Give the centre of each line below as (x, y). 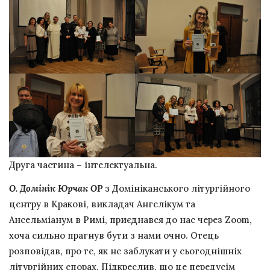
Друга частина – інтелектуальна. (83, 165)
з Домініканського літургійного (176, 189)
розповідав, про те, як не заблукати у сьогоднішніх (125, 251)
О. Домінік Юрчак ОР (56, 189)
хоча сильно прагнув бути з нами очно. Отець (114, 236)
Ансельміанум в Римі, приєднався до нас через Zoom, (130, 220)
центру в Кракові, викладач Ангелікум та (102, 204)
